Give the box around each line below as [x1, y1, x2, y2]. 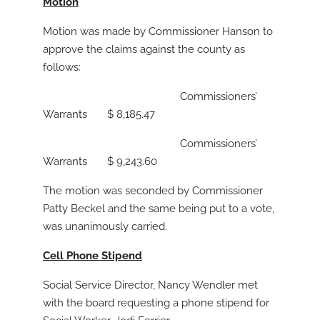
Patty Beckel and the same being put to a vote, [43, 202, 274, 216]
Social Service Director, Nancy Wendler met [43, 279, 258, 292]
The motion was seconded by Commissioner [43, 184, 263, 198]
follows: [43, 61, 81, 74]
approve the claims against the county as [43, 43, 245, 56]
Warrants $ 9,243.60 [43, 155, 157, 169]
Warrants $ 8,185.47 [43, 108, 155, 121]
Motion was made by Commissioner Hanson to [43, 25, 273, 39]
